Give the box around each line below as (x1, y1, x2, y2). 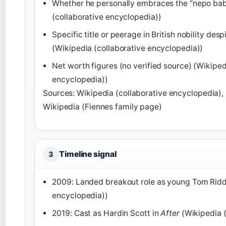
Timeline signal (59, 149, 117, 159)
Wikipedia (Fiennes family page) (43, 102, 162, 112)
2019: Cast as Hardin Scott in (52, 208, 161, 218)
